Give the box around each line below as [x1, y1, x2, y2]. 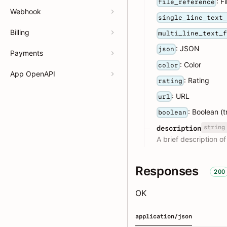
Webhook [10, 7, 41, 16]
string [203, 124, 225, 131]
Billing [10, 28, 29, 36]
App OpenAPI [10, 69, 55, 78]
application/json [135, 212, 192, 220]
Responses [135, 163, 199, 178]
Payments [10, 49, 43, 57]
